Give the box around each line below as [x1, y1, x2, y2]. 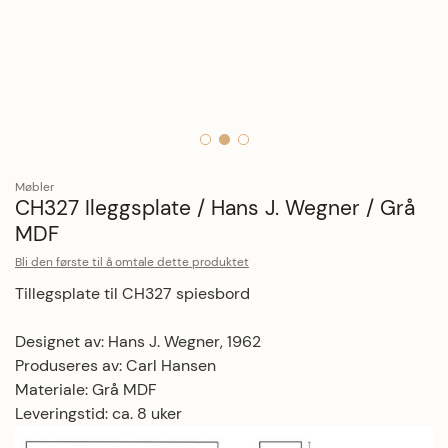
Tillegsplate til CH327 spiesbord [15, 283, 254, 304]
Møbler [15, 179, 54, 195]
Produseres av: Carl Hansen [15, 355, 220, 376]
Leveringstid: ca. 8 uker [15, 403, 182, 424]
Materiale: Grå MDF [15, 379, 157, 400]
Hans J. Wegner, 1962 [108, 331, 261, 352]
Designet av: [15, 331, 108, 352]
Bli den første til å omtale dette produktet [15, 254, 249, 270]
